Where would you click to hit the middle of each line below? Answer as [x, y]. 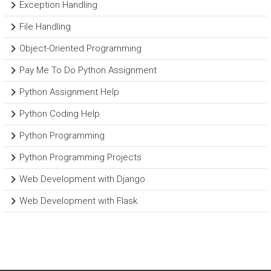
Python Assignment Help [69, 92]
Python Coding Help [59, 114]
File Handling [45, 27]
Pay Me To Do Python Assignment [88, 70]
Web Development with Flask [78, 201]
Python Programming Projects [80, 157]
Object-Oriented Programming [80, 48]
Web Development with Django [82, 179]
